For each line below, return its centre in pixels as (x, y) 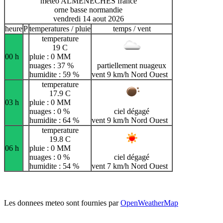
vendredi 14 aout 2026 (88, 19)
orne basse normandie (88, 10)
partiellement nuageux (132, 66)
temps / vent (132, 29)
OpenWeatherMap (149, 203)
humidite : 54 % (54, 166)
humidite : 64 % (54, 120)
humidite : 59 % (54, 75)
